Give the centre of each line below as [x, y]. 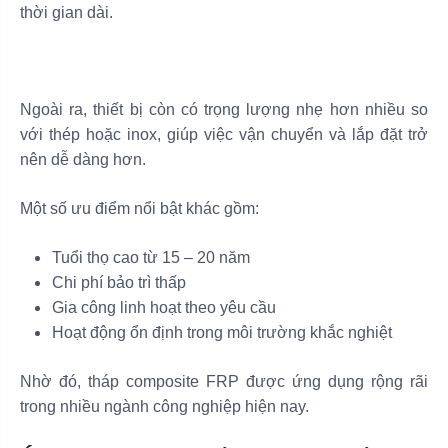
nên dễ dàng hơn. [83, 159]
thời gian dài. [66, 12]
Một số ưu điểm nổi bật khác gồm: [139, 208]
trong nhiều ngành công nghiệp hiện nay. [164, 406]
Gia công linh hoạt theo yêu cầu [164, 307]
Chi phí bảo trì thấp [119, 282]
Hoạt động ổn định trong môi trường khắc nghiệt [222, 332]
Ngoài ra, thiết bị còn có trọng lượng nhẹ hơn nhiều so [224, 109]
